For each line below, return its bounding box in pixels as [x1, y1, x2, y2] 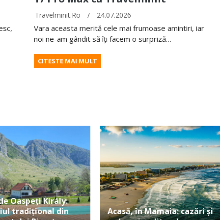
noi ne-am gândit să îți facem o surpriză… [34, 34, 172, 44]
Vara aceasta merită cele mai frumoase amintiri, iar [34, 23, 205, 33]
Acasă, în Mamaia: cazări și [108, 206, 213, 217]
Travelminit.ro [35, 10, 81, 20]
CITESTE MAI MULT [38, 56, 98, 66]
